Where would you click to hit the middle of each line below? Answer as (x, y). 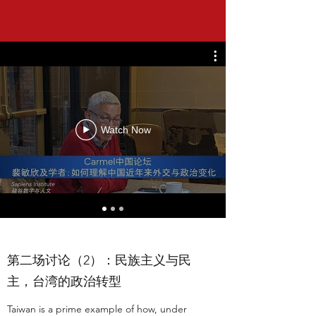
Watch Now (126, 130)
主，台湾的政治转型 (64, 281)
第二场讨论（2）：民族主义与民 (99, 260)
